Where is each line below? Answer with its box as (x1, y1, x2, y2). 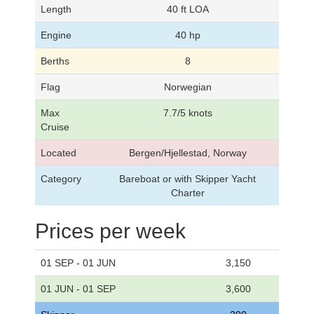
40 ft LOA (166, 3, 209, 15)
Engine (41, 29, 71, 41)
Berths (41, 55, 69, 67)
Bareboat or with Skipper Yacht (119, 172, 256, 184)
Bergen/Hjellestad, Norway (128, 146, 247, 158)
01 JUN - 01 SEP (41, 282, 116, 294)
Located (41, 146, 76, 158)
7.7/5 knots (163, 107, 212, 118)
